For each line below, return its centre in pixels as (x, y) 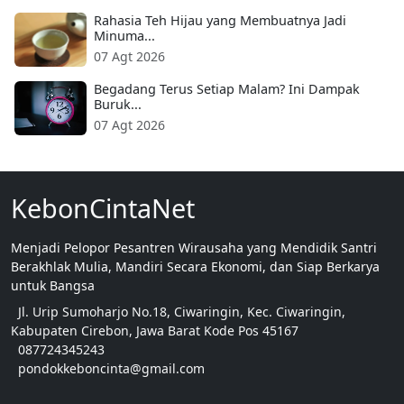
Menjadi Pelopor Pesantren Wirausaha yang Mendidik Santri (194, 248)
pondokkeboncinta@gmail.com (111, 369)
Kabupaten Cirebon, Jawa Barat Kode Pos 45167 (155, 331)
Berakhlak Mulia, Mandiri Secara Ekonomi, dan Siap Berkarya (195, 267)
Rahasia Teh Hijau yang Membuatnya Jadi (220, 21)
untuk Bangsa (53, 286)
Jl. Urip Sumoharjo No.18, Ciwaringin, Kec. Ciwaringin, (182, 312)
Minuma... (124, 36)
